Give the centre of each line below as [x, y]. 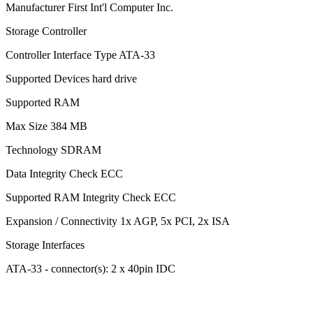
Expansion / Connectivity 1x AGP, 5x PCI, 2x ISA [118, 221]
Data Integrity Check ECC [64, 174]
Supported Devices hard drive [71, 79]
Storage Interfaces [45, 245]
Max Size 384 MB [46, 126]
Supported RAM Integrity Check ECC [91, 198]
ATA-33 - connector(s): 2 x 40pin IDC [90, 269]
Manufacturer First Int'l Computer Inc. [89, 8]
